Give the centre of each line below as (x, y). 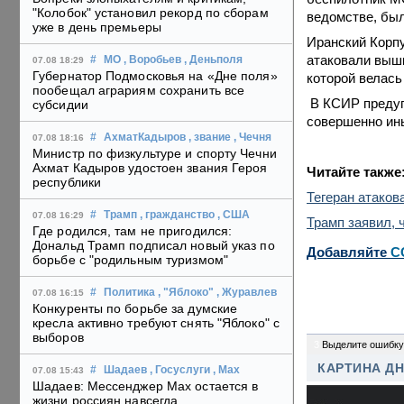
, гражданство (177, 215)
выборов (58, 338)
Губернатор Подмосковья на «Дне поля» (155, 76)
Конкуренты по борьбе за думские (135, 309)
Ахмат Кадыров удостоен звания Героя (150, 168)
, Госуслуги (180, 370)
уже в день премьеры (97, 28)
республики (67, 183)
